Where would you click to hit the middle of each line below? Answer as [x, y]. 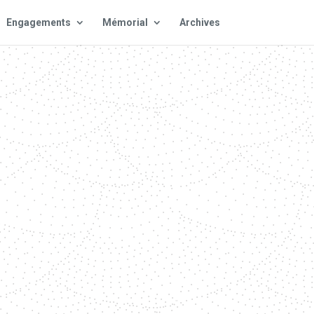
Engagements [38, 22]
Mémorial [125, 22]
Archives [199, 22]
